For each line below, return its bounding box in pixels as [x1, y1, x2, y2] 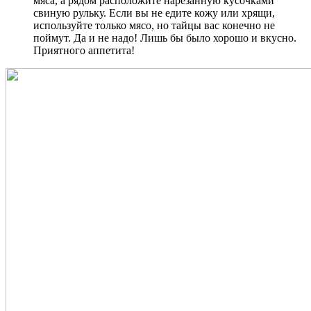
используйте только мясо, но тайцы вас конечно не [33, 19, 275, 32]
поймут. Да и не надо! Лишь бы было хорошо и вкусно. [33, 32, 296, 44]
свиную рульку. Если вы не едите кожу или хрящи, [33, 7, 275, 19]
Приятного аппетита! [33, 44, 135, 57]
